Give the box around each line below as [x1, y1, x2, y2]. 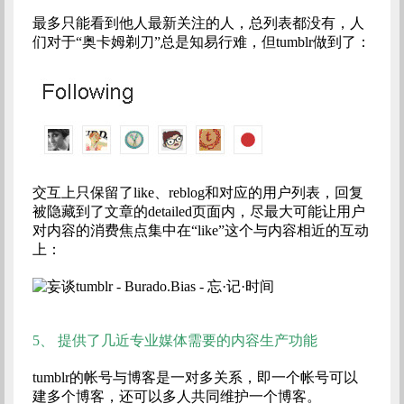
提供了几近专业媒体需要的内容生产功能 [57, 333, 317, 349]
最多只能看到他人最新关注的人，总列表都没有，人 [32, 15, 364, 32]
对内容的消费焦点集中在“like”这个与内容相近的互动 [32, 223, 369, 239]
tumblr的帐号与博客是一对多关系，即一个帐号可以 [32, 370, 358, 386]
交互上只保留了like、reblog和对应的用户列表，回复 [32, 185, 363, 201]
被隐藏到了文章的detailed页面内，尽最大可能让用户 [32, 204, 365, 220]
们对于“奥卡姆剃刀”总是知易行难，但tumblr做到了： [32, 34, 371, 50]
